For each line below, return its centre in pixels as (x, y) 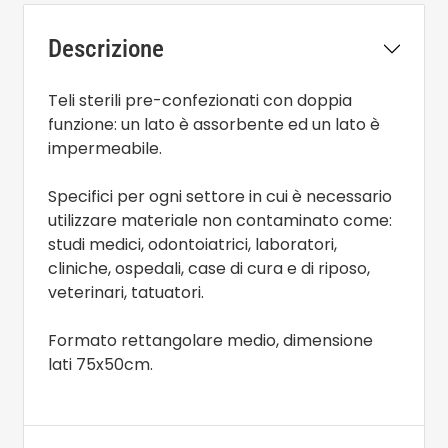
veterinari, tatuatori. (126, 292)
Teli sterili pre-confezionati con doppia (200, 100)
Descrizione (106, 48)
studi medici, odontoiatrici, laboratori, (192, 244)
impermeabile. (105, 148)
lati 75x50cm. (100, 364)
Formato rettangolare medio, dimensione (210, 340)
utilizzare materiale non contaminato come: (220, 220)
